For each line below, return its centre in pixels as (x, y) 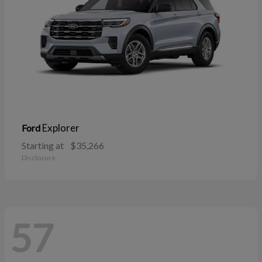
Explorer (61, 127)
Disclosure (39, 157)
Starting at (43, 145)
